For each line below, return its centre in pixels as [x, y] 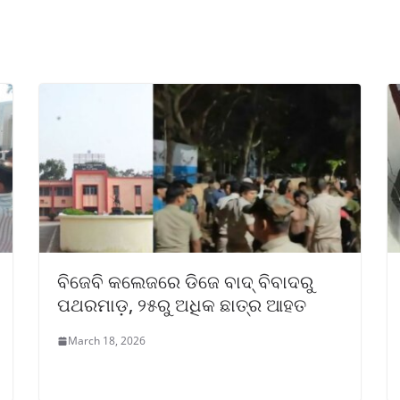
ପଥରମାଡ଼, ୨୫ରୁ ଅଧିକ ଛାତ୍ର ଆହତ [182, 305]
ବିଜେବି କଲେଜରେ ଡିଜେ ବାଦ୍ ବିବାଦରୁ [185, 282]
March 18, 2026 [107, 341]
